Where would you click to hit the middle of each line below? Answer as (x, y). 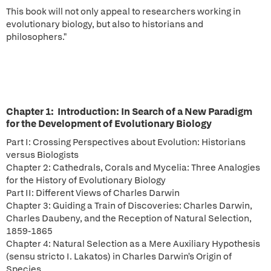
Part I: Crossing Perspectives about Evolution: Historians (126, 142)
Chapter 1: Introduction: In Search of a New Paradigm (129, 112)
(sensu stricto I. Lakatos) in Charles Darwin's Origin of (119, 256)
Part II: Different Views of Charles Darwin (93, 193)
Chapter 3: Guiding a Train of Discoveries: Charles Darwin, (129, 206)
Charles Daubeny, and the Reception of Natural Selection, (129, 218)
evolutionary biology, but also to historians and (105, 24)
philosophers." (36, 37)
